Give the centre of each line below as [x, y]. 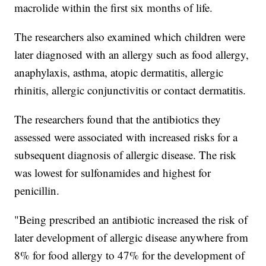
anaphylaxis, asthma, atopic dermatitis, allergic [119, 72]
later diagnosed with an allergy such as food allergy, [132, 55]
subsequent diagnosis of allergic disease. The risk [126, 155]
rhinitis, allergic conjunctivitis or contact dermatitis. [130, 90]
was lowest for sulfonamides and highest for [113, 173]
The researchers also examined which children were [130, 37]
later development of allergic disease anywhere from [132, 237]
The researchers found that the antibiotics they [118, 119]
